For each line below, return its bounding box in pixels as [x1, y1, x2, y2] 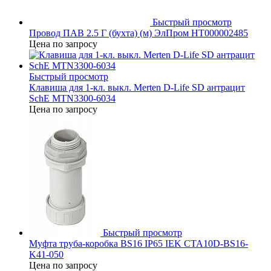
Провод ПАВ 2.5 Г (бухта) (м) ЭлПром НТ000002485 [29, 27, 248, 38]
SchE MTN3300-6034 [29, 93, 116, 103]
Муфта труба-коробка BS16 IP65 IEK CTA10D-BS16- [29, 238, 248, 249]
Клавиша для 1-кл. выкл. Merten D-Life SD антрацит [29, 82, 245, 93]
